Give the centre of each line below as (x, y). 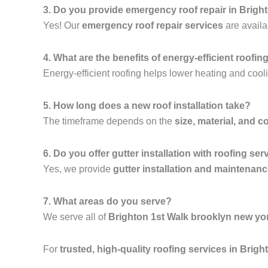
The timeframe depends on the (109, 121)
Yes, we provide (78, 169)
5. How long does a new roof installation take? (147, 106)
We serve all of (76, 217)
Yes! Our (63, 26)
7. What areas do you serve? (107, 202)
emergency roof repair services (153, 26)
